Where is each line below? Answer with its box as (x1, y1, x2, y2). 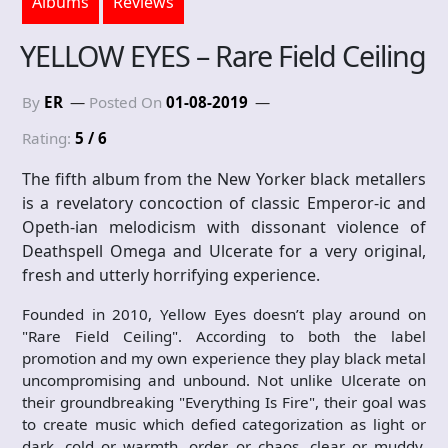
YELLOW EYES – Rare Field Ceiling (20, 36, 426, 75)
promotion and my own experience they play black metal (22, 348, 426, 368)
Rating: (22, 128, 75, 148)
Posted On (89, 92, 166, 112)
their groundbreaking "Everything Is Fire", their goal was (22, 392, 426, 412)
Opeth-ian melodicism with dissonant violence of (22, 216, 426, 238)
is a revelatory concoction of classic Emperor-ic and (22, 192, 426, 214)
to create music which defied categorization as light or (22, 414, 426, 434)
